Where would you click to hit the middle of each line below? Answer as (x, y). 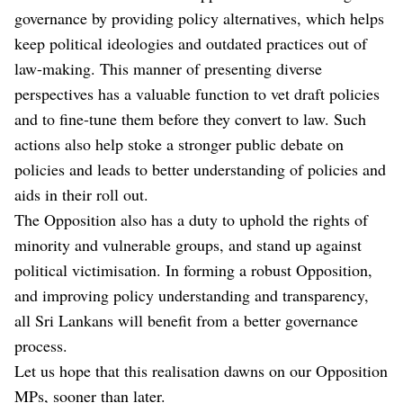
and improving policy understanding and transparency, (192, 295)
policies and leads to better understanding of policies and (200, 169)
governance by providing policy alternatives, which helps (199, 18)
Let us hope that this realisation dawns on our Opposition (201, 370)
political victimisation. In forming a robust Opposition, (193, 269)
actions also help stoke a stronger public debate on (179, 143)
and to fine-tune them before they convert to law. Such (190, 118)
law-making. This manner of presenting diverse (168, 68)
